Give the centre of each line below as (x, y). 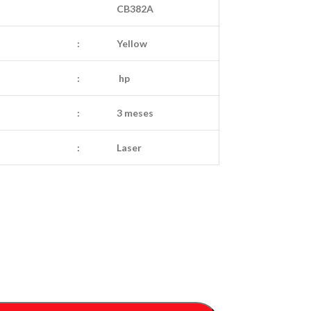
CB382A (135, 9)
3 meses (135, 113)
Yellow (132, 43)
